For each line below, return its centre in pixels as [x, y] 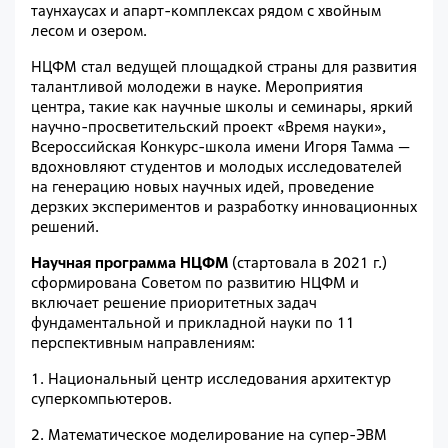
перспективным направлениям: [143, 343]
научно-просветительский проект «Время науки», [208, 127]
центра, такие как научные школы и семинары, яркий [222, 107]
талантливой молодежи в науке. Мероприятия [197, 87]
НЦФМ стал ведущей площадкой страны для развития [224, 67]
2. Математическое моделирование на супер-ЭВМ [209, 435]
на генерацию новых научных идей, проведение [202, 187]
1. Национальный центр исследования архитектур [211, 379]
